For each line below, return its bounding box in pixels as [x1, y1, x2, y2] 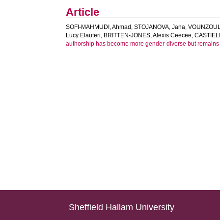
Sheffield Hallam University [69, 202, 175, 212]
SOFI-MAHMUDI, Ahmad [66, 24, 132, 30]
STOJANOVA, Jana [134, 24, 186, 30]
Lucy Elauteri [66, 32, 101, 39]
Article [66, 6, 100, 18]
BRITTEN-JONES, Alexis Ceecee [104, 32, 192, 39]
